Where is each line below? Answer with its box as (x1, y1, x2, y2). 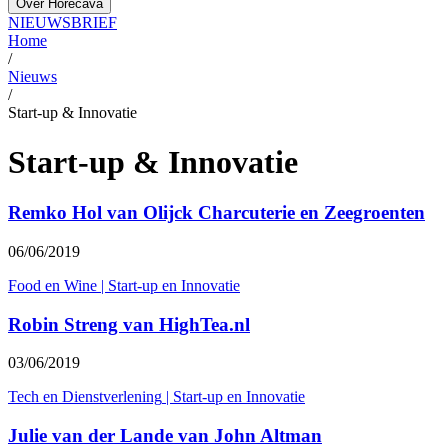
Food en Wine (8, 276, 97, 294)
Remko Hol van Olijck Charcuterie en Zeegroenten (8, 202, 425, 224)
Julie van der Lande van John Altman (8, 424, 322, 446)
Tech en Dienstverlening (8, 388, 162, 406)
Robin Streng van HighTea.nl (8, 313, 250, 335)
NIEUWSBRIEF (8, 14, 117, 32)
